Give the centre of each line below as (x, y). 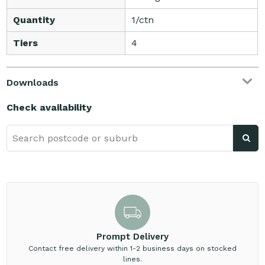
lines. (132, 259)
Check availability (49, 108)
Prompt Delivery (132, 237)
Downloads (33, 83)
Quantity (34, 20)
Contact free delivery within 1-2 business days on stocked (132, 249)
